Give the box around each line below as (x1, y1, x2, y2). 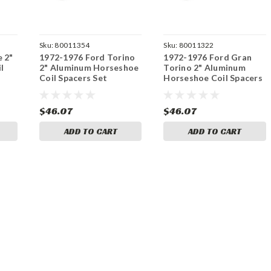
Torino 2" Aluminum (163, 62, 246, 73)
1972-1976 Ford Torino (39, 51, 135, 62)
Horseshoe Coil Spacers (163, 72, 263, 83)
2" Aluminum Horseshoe (39, 62, 139, 73)
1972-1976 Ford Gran (163, 51, 252, 62)
